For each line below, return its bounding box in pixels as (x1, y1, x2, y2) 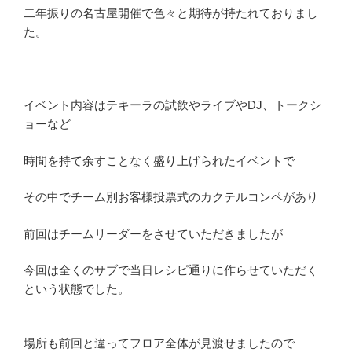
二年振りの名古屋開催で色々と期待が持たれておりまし (24, 6, 318, 20)
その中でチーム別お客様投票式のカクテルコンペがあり (24, 190, 318, 204)
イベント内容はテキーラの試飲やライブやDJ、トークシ (24, 98, 321, 112)
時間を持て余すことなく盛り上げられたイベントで (24, 153, 295, 167)
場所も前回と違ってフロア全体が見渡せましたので (24, 336, 295, 350)
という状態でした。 (24, 282, 130, 296)
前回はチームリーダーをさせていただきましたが (24, 226, 283, 240)
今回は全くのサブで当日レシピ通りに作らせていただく (24, 263, 318, 277)
